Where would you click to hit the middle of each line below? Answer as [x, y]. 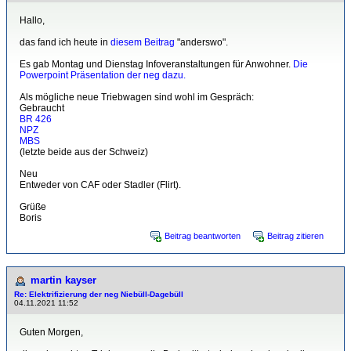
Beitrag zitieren [295, 236]
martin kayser [63, 280]
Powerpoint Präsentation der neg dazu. [103, 76]
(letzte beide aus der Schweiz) [84, 152]
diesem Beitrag [143, 43]
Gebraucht [42, 109]
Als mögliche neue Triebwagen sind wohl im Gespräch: [137, 98]
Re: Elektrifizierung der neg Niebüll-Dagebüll [99, 295]
